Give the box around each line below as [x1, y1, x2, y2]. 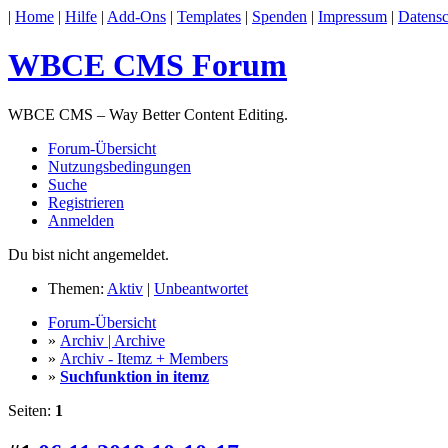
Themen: [48, 279, 107, 297]
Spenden [252, 8, 307, 25]
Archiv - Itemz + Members [60, 349, 228, 367]
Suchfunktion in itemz [60, 367, 209, 385]
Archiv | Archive [60, 331, 165, 349]
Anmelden [48, 211, 114, 229]
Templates [177, 8, 241, 25]
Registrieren [48, 193, 124, 211]
